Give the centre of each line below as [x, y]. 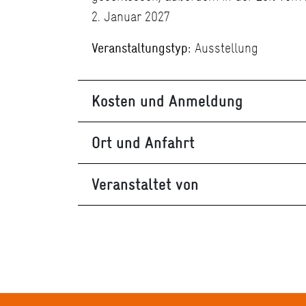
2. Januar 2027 [131, 17]
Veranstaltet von [145, 184]
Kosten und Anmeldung [167, 101]
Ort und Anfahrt [143, 143]
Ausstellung [225, 48]
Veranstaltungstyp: [141, 48]
